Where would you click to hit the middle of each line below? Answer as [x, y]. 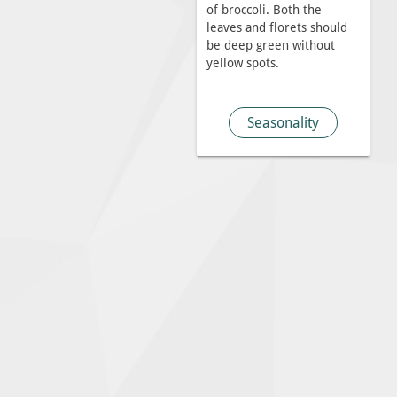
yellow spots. [242, 63]
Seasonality [283, 122]
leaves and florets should [276, 27]
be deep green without [270, 45]
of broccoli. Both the [264, 10]
